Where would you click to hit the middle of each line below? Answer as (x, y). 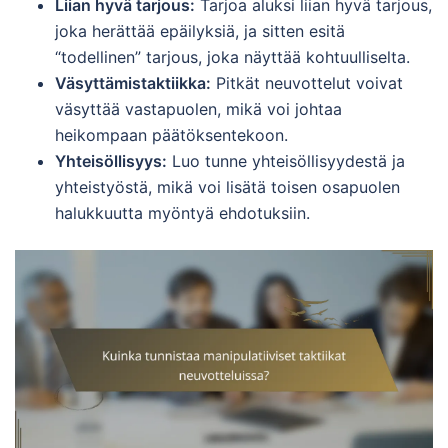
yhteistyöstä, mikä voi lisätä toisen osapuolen (227, 187)
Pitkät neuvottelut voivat (307, 83)
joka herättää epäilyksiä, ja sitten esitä (200, 31)
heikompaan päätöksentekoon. (171, 135)
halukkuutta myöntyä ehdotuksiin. (182, 213)
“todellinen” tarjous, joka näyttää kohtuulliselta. (232, 57)
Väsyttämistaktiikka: (133, 83)
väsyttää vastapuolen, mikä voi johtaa (198, 109)
